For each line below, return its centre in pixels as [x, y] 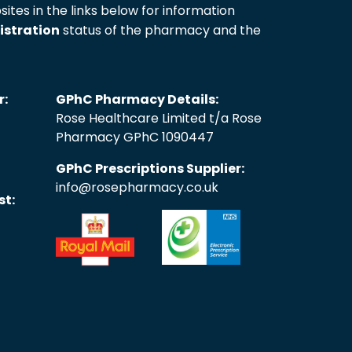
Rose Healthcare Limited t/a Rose [158, 118]
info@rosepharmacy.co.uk [137, 187]
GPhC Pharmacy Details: [137, 99]
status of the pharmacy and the [160, 30]
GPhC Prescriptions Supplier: [150, 168]
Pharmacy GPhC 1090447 [134, 137]
